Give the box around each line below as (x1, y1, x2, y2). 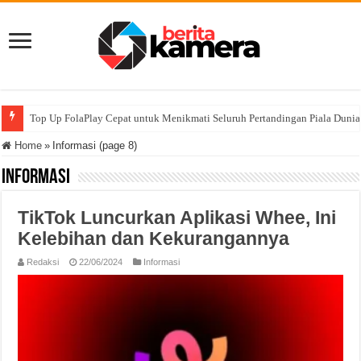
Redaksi (27, 257, 60, 267)
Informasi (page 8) (52, 139, 138, 151)
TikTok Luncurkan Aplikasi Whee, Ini (18, 207, 337, 228)
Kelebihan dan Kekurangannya (18, 228, 290, 249)
